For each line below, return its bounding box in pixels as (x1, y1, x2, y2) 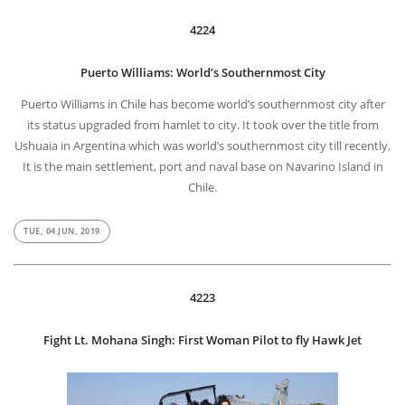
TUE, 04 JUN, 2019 (24, 225, 100, 238)
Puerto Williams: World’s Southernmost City (80, 65, 325, 82)
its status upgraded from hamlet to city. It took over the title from (26, 118, 379, 135)
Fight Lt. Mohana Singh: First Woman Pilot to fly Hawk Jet (43, 333, 362, 350)
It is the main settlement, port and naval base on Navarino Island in (22, 159, 383, 176)
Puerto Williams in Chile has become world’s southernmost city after (20, 97, 385, 114)
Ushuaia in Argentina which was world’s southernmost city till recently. (14, 138, 391, 155)
